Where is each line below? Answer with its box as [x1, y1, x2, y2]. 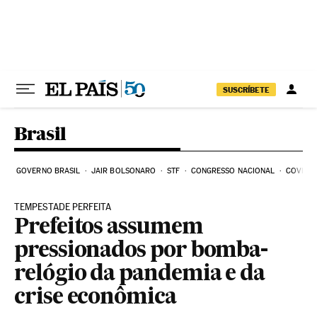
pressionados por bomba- [14, 241, 268, 262]
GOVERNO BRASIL [16, 166, 81, 175]
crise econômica [14, 287, 176, 309]
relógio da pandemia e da [14, 264, 265, 285]
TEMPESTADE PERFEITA [14, 202, 111, 212]
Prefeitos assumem [14, 217, 203, 238]
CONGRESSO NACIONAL [190, 166, 275, 175]
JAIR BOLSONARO [91, 166, 156, 175]
